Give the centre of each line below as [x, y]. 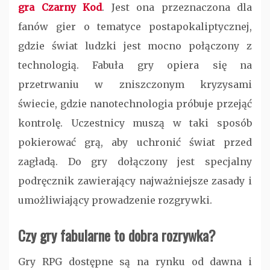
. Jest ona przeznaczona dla [177, 8]
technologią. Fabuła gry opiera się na [135, 65]
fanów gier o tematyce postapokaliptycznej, [135, 27]
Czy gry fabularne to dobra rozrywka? [117, 235]
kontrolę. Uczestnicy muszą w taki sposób [135, 123]
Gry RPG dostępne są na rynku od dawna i [135, 262]
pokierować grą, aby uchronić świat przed [135, 143]
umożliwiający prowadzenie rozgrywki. [115, 200]
